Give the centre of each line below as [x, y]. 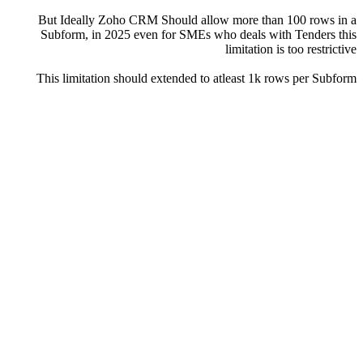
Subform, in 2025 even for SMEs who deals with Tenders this [199, 35]
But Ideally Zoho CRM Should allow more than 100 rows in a [197, 20]
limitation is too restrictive [291, 49]
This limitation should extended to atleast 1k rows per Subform [196, 79]
